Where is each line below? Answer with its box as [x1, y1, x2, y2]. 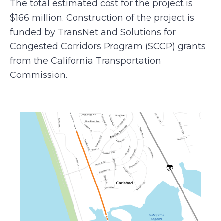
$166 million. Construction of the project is [10, 12, 194, 24]
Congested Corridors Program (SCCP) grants [10, 41, 206, 52]
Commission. [10, 70, 67, 81]
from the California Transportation [10, 55, 161, 67]
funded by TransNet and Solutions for [10, 27, 176, 38]
